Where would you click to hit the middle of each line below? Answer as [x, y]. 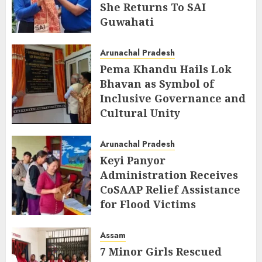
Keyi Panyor [133, 160]
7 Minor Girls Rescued [161, 251]
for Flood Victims [148, 204]
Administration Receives [169, 175]
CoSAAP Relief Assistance [170, 189]
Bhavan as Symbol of [157, 83]
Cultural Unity [140, 113]
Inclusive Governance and [173, 98]
